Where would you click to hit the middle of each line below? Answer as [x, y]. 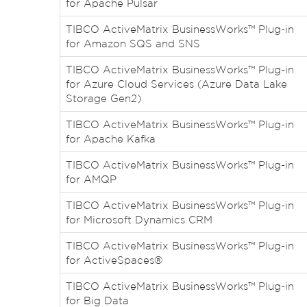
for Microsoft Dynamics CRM [139, 220]
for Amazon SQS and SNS [133, 44]
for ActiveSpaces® [114, 260]
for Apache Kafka [111, 139]
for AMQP [91, 179]
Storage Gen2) [103, 98]
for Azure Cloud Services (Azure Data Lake [176, 84]
